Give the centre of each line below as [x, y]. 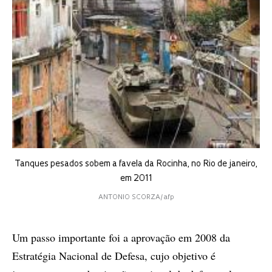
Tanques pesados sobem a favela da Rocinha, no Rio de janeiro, [136, 164]
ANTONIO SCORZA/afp [136, 197]
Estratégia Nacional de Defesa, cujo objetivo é [114, 255]
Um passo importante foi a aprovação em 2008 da [121, 237]
